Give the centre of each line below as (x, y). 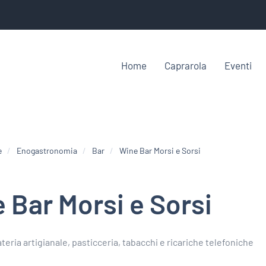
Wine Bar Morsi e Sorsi (160, 151)
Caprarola (186, 65)
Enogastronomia (47, 151)
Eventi (238, 65)
